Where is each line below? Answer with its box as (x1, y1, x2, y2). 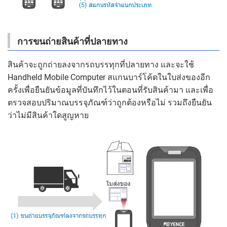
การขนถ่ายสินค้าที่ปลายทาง (17, 36, 128, 47)
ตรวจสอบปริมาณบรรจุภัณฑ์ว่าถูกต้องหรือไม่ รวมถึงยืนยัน (8, 98, 212, 108)
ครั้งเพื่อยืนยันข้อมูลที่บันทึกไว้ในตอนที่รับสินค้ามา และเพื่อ (8, 85, 213, 95)
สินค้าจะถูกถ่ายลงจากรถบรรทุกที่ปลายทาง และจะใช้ (8, 60, 194, 70)
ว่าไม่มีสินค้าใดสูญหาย (8, 110, 89, 121)
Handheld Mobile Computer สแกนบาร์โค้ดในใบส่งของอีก (8, 72, 210, 83)
